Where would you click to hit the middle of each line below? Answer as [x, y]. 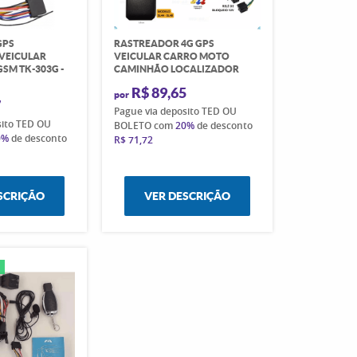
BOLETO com [144, 125]
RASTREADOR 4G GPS [164, 43]
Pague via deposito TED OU [175, 111]
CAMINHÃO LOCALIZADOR [176, 69]
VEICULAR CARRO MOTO [171, 56]
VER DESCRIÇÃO [187, 196]
